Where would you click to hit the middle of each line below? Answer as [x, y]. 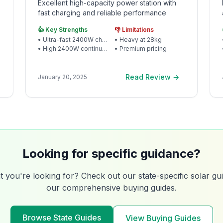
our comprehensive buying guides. [111, 188]
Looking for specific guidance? [111, 154]
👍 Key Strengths [62, 30]
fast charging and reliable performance [102, 13]
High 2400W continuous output [72, 49]
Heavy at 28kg [140, 40]
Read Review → [153, 77]
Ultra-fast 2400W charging [72, 40]
